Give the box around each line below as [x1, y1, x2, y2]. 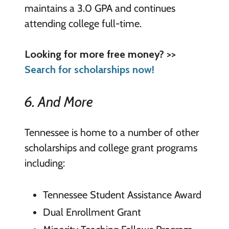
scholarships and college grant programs [24, 141, 197, 154]
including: [24, 156, 65, 169]
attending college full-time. [24, 17, 142, 30]
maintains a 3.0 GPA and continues [24, 2, 175, 14]
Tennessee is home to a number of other [24, 126, 199, 139]
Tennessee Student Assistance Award [42, 188, 201, 201]
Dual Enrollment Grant [42, 205, 141, 218]
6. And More [24, 93, 93, 110]
